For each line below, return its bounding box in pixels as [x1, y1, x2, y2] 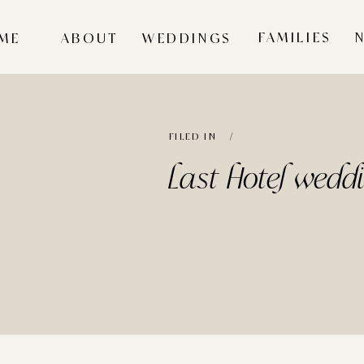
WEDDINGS [142, 32, 232, 46]
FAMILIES [258, 31, 332, 45]
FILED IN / [169, 132, 240, 142]
